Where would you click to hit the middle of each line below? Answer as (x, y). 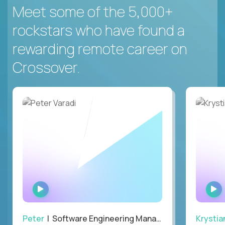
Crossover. (46, 67)
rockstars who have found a (99, 30)
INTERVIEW (67, 196)
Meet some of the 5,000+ (93, 11)
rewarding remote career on (100, 48)
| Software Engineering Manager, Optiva (100, 218)
